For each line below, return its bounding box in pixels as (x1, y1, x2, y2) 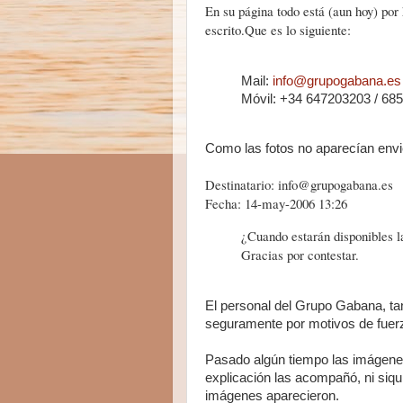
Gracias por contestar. (241, 245, 359, 264)
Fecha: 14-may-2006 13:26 (205, 193, 347, 212)
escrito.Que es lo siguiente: (205, 21, 351, 39)
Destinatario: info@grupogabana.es (205, 175, 393, 193)
